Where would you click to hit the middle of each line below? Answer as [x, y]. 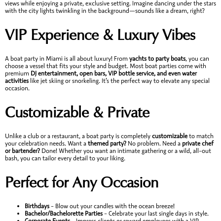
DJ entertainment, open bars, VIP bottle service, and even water [114, 74]
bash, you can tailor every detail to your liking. [65, 158]
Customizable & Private [77, 112]
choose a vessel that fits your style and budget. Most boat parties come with [106, 66]
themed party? [107, 143]
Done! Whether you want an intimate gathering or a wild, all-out [126, 151]
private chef [198, 143]
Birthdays [37, 206]
